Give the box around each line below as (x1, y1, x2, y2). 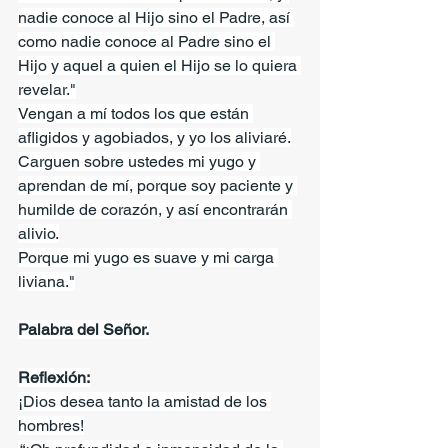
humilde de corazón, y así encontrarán (18, 199, 292, 219)
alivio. (18, 223, 59, 243)
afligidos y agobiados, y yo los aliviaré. (18, 127, 291, 147)
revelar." (18, 79, 76, 99)
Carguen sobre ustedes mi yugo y (18, 151, 260, 171)
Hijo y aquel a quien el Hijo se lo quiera (18, 55, 301, 75)
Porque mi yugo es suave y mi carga (18, 247, 278, 267)
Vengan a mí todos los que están (18, 103, 253, 123)
